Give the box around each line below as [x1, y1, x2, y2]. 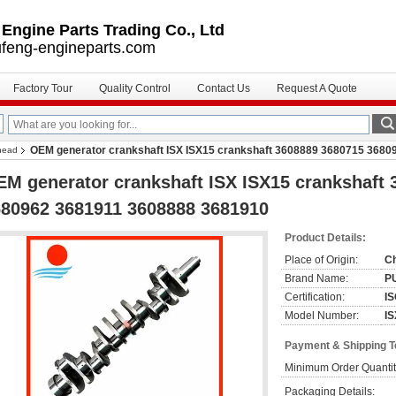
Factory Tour [13, 82, 72, 95]
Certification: [285, 291, 345, 303]
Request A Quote [277, 82, 357, 95]
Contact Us [197, 82, 250, 95]
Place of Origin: [285, 254, 358, 266]
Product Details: [285, 232, 366, 244]
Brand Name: [285, 272, 348, 285]
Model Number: [285, 309, 359, 322]
